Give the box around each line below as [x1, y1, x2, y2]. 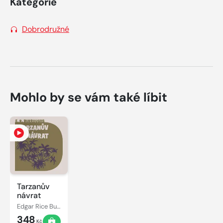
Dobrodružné [22, 23, 69, 34]
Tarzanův [17, 181, 50, 192]
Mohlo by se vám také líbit [10, 89, 167, 106]
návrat [17, 190, 41, 201]
